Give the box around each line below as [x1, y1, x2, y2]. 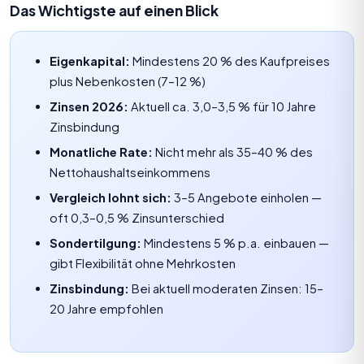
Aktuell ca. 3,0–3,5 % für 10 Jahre [128, 98, 316, 114]
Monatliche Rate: [50, 144, 153, 159]
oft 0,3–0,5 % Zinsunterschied [50, 210, 224, 225]
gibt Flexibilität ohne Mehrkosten [50, 255, 236, 271]
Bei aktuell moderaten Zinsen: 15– [129, 280, 323, 296]
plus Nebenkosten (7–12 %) [50, 73, 206, 89]
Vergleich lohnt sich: [50, 189, 171, 205]
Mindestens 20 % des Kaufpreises [130, 53, 330, 68]
